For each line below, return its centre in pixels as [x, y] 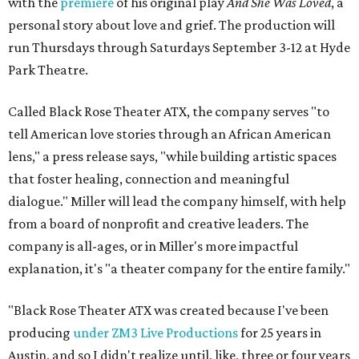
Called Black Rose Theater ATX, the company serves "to [169, 111]
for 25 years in [280, 333]
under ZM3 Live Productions [155, 333]
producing [40, 333]
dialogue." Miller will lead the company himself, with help [177, 201]
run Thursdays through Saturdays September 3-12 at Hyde [179, 47]
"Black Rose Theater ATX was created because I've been [168, 310]
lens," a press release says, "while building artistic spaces [172, 156]
